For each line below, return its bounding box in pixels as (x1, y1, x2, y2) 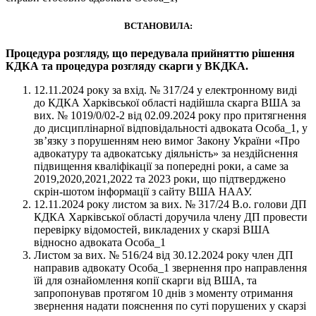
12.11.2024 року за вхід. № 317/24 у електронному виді (34, 83, 297, 96)
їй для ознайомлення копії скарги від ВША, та (34, 274, 257, 286)
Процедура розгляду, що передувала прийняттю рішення (6, 47, 295, 59)
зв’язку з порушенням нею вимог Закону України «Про (34, 134, 300, 147)
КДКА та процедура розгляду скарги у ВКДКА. (6, 59, 248, 72)
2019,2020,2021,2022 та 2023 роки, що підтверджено (34, 172, 286, 185)
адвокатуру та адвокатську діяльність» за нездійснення (34, 147, 298, 159)
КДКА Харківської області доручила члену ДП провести (34, 210, 308, 223)
